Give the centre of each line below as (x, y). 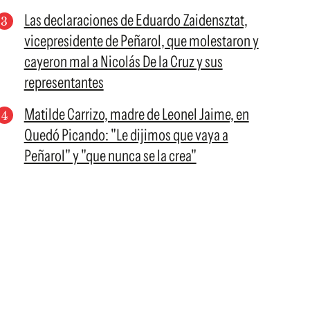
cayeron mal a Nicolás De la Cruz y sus (123, 62)
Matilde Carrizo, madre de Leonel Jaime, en (136, 114)
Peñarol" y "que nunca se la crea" (110, 156)
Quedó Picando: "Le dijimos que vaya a (126, 135)
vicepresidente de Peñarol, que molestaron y (141, 41)
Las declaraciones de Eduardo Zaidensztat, (136, 20)
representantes (64, 82)
